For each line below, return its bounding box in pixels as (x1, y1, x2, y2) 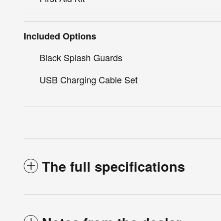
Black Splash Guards (39, 51, 122, 64)
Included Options (24, 30, 96, 43)
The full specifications (42, 157, 185, 176)
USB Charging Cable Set (39, 73, 138, 86)
